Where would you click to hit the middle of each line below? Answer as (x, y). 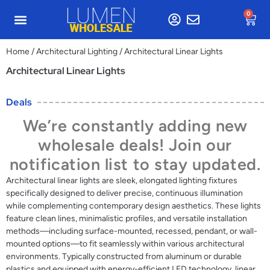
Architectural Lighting (77, 52)
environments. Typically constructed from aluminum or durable (124, 256)
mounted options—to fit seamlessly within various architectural (125, 244)
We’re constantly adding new (135, 126)
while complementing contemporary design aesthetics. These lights (133, 206)
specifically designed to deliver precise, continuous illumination (124, 193)
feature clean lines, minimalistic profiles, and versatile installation (127, 218)
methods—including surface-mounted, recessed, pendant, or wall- (132, 231)
